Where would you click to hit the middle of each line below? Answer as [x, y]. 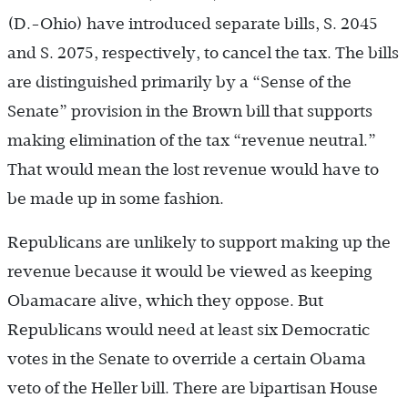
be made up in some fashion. [116, 199]
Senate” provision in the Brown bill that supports [190, 112]
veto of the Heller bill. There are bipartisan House [193, 388]
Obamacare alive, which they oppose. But [165, 301]
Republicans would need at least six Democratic [189, 330]
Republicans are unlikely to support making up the [199, 243]
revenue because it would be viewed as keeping [190, 272]
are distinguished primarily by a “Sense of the [179, 82]
